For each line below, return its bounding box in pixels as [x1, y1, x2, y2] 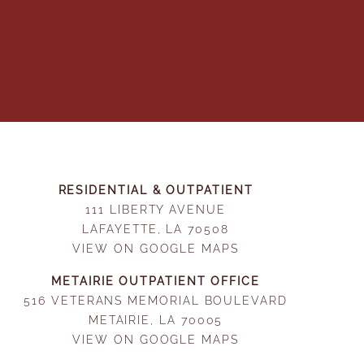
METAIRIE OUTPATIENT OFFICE [51, 273, 261, 288]
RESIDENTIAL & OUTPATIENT [58, 182, 253, 197]
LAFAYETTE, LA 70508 [82, 221, 229, 236]
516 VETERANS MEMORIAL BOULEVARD [24, 292, 288, 307]
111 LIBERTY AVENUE [85, 201, 226, 216]
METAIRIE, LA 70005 [88, 312, 223, 327]
